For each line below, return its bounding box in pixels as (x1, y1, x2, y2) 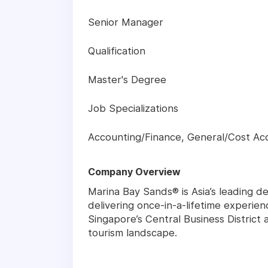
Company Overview (88, 166, 181, 178)
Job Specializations (88, 102, 178, 115)
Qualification (88, 45, 145, 57)
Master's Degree (88, 74, 166, 86)
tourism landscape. (88, 227, 177, 239)
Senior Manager (88, 16, 163, 29)
